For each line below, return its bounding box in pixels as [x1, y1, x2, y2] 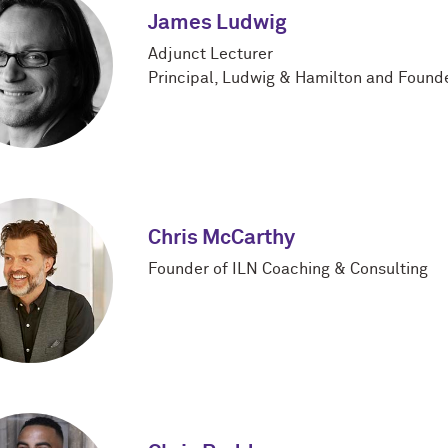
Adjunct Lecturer [148, 46, 273, 63]
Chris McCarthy [148, 228, 295, 250]
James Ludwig [148, 13, 287, 35]
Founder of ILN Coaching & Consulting [148, 261, 428, 278]
